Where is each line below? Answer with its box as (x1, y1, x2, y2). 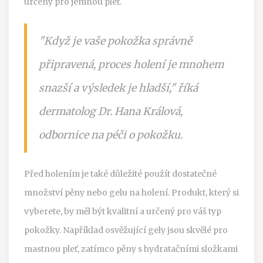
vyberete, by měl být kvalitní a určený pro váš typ (24, 205, 221, 217)
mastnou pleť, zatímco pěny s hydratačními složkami (24, 243, 238, 254)
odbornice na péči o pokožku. (39, 128, 183, 141)
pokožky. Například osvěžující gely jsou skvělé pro (24, 224, 228, 235)
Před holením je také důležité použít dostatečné (24, 168, 217, 179)
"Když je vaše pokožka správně (39, 34, 192, 48)
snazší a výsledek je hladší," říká (39, 81, 198, 95)
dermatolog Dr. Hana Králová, (39, 104, 183, 118)
